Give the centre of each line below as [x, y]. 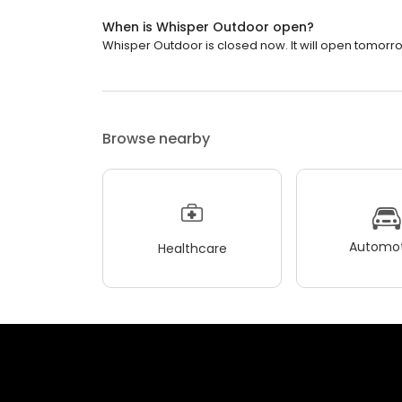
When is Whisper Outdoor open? [208, 27]
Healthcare [192, 248]
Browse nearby [156, 139]
